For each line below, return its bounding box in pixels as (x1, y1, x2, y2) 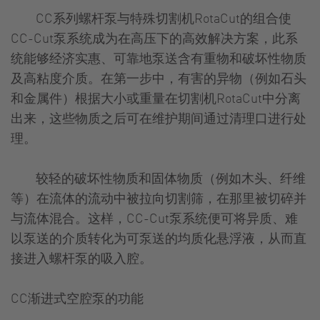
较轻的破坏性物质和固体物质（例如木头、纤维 (11, 169, 306, 186)
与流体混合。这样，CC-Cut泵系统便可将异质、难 (11, 209, 298, 226)
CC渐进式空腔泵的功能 (11, 289, 144, 306)
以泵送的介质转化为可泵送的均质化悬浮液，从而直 (11, 229, 306, 246)
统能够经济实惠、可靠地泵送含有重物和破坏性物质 (11, 49, 306, 66)
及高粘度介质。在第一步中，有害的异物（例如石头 (11, 69, 306, 86)
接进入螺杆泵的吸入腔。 (11, 249, 152, 266)
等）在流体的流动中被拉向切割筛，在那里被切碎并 (11, 189, 306, 206)
